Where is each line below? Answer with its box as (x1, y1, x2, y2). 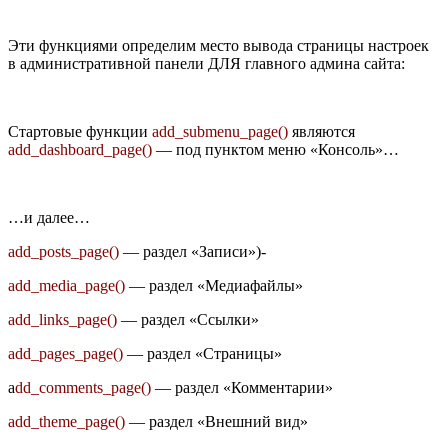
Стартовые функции (8, 122, 152, 140)
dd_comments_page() (15, 378, 151, 396)
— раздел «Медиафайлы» (125, 276, 303, 294)
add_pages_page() (8, 344, 123, 362)
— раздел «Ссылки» (117, 310, 259, 328)
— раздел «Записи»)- (119, 242, 266, 260)
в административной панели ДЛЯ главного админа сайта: (8, 54, 405, 72)
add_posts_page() (8, 242, 119, 260)
